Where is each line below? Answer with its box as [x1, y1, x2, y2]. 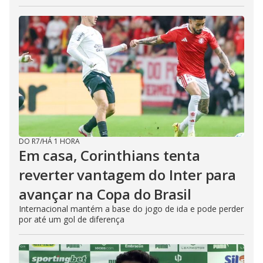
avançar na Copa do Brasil [19, 184, 191, 204]
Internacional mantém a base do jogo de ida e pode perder [19, 203, 244, 214]
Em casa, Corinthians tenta [19, 146, 200, 165]
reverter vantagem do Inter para [19, 165, 236, 184]
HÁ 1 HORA [42, 136, 80, 146]
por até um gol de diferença [19, 214, 124, 225]
